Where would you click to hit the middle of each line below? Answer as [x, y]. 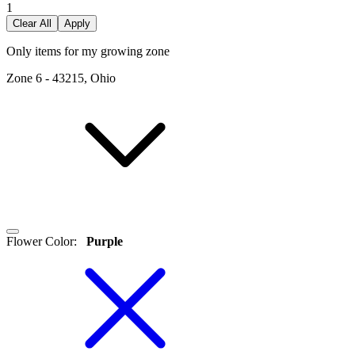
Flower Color [40, 242]
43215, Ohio [84, 78]
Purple [103, 242]
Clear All [32, 24]
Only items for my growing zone [88, 52]
